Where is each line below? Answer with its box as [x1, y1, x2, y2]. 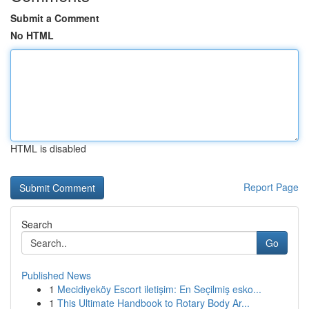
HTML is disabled [10, 141, 86, 155]
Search [21, 217, 52, 231]
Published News [21, 268, 91, 282]
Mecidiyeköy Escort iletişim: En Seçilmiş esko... [57, 282, 261, 296]
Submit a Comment [10, 11, 99, 25]
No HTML [10, 28, 54, 42]
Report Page [243, 180, 299, 194]
